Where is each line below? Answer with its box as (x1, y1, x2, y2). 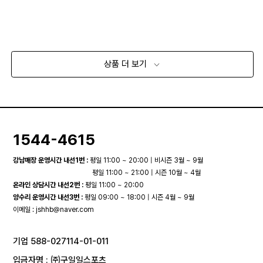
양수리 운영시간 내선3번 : (13, 193, 83, 201)
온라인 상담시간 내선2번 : (13, 180, 84, 189)
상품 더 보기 (104, 59, 150, 70)
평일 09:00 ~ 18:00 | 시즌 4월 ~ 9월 (83, 193, 195, 201)
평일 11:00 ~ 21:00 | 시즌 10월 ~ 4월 (92, 168, 201, 177)
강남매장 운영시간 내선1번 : (13, 156, 89, 164)
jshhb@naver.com (36, 205, 95, 214)
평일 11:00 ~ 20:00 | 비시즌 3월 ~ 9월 (88, 156, 204, 164)
